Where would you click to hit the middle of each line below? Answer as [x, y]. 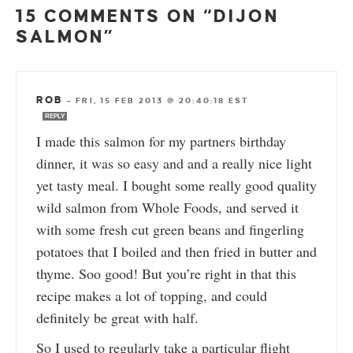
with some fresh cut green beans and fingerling [170, 230]
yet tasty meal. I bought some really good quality [176, 186]
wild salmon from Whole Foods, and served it [167, 208]
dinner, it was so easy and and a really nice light [174, 163]
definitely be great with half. [117, 318]
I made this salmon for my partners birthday [161, 141]
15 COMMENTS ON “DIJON [147, 17]
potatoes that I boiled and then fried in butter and [176, 252]
